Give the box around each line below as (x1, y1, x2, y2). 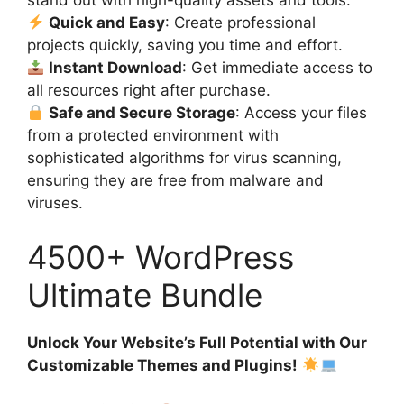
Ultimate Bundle (27, 275, 262, 314)
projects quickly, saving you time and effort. (27, 36, 343, 55)
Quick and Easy (49, 14, 166, 32)
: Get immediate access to (182, 59, 373, 78)
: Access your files (235, 104, 368, 123)
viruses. (27, 194, 83, 213)
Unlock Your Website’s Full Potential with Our (27, 333, 367, 352)
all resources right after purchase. (27, 81, 271, 100)
